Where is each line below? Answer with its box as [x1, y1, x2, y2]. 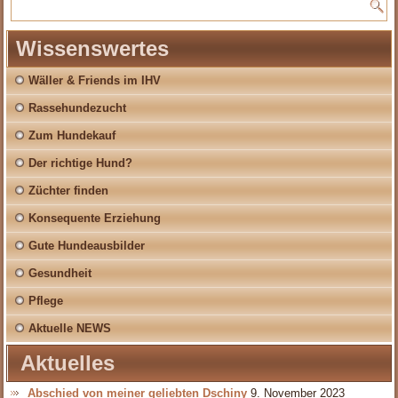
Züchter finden [28, 184, 109, 198]
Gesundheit [28, 267, 92, 281]
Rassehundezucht [28, 101, 127, 115]
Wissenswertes [16, 36, 170, 61]
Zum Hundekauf [28, 129, 116, 143]
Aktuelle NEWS [28, 322, 112, 336]
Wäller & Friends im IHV [28, 74, 162, 88]
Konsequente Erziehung [28, 211, 162, 226]
